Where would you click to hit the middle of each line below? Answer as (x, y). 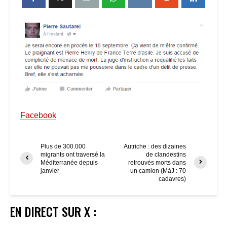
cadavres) (173, 179)
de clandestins (166, 154)
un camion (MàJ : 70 (158, 171)
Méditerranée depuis (69, 162)
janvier (50, 171)
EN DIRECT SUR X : (53, 211)
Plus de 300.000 (63, 146)
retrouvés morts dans (157, 162)
